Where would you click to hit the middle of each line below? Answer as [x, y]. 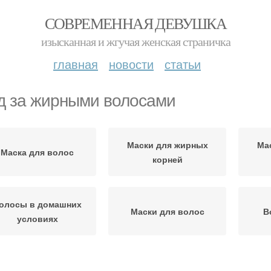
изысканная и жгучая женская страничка [135, 41]
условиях [37, 218]
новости [131, 64]
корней [167, 159]
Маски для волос [167, 211]
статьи [183, 64]
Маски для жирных [167, 145]
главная [76, 64]
